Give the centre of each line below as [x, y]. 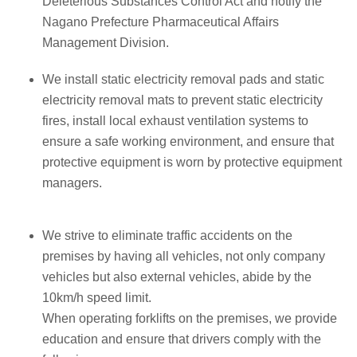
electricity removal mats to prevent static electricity [182, 100]
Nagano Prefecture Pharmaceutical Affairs [161, 22]
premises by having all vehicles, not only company [184, 256]
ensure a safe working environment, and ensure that [188, 141]
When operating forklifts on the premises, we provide [190, 318]
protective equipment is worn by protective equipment [192, 162]
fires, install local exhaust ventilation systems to [175, 120]
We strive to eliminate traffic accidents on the [167, 235]
